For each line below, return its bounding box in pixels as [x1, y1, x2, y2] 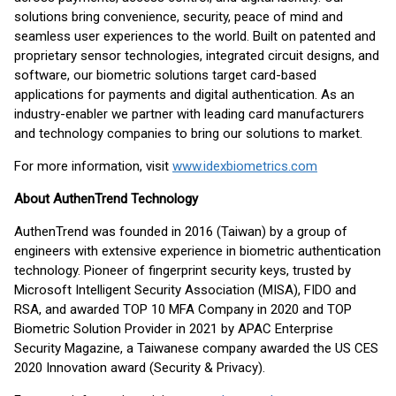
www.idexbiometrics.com [172, 158, 317, 174]
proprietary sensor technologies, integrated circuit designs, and [14, 48, 379, 64]
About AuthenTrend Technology [14, 191, 198, 207]
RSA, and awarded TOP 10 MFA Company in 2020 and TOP [14, 301, 352, 317]
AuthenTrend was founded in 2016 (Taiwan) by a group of [14, 224, 347, 240]
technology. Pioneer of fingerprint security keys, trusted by [14, 263, 351, 278]
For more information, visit [14, 158, 172, 174]
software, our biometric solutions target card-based [14, 67, 316, 83]
